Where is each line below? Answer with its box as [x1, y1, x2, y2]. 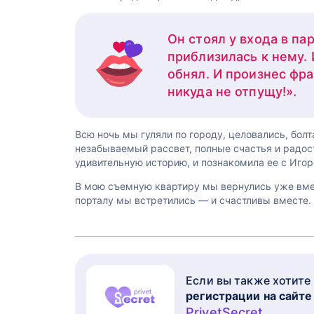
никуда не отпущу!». [168, 84, 297, 99]
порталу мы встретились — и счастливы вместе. [75, 194, 311, 206]
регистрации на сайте [186, 288, 313, 303]
